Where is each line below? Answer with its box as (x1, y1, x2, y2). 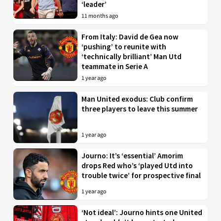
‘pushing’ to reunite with (81, 41, 167, 51)
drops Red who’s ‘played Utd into (81, 160, 193, 170)
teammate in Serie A (81, 61, 148, 71)
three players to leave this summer (81, 104, 198, 113)
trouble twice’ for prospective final (81, 170, 201, 180)
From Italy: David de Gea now (81, 32, 179, 41)
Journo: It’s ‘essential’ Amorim (81, 150, 184, 160)
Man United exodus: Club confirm (81, 94, 193, 104)
